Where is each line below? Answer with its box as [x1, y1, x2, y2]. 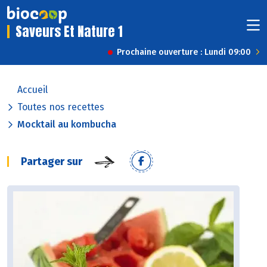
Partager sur [21, 155, 82, 169]
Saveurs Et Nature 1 [15, 21, 123, 42]
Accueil [17, 84, 48, 96]
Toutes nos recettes [17, 101, 104, 113]
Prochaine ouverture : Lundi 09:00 [117, 47, 251, 58]
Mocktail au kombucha [17, 119, 116, 131]
